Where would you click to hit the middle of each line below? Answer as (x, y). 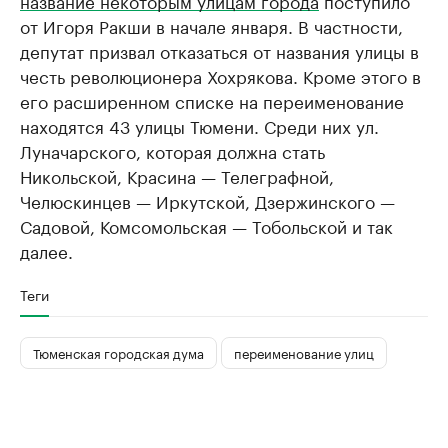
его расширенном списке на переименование (212, 99)
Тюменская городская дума (118, 352)
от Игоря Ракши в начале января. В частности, (211, 24)
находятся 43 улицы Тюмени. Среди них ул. (199, 124)
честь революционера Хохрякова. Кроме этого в (220, 74)
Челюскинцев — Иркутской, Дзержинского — (207, 199)
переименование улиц (304, 352)
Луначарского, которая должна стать (172, 149)
